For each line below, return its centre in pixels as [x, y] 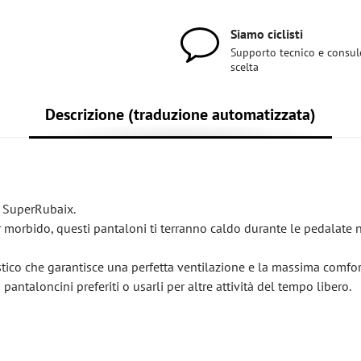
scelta [244, 67]
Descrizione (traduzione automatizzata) [180, 114]
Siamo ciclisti [266, 34]
